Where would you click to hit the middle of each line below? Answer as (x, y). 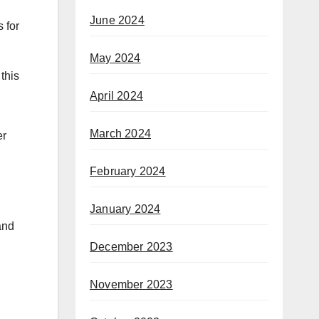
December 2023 (131, 247)
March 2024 (120, 134)
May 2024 (115, 58)
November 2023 (131, 285)
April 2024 (116, 96)
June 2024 (117, 21)
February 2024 (128, 172)
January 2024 (125, 209)
